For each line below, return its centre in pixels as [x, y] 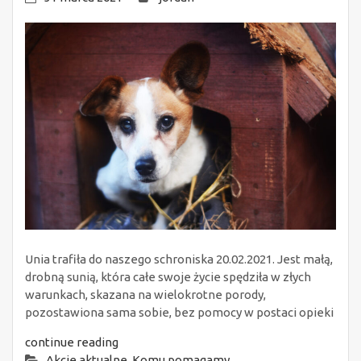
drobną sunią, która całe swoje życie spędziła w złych [168, 277]
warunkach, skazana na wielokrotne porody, [145, 295]
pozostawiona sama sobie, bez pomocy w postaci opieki [179, 313]
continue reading [72, 342]
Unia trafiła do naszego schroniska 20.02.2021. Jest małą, [179, 259]
